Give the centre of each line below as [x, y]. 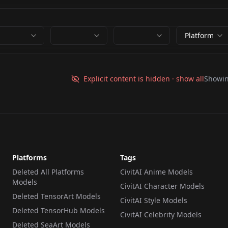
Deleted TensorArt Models [56, 196]
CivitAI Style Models [154, 200]
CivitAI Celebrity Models [161, 215]
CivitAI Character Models [162, 186]
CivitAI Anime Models [156, 172]
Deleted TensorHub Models [59, 210]
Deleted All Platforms [48, 172]
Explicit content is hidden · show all [144, 79]
